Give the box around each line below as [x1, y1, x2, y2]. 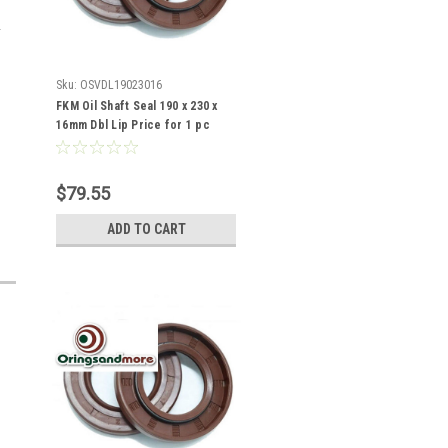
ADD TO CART [106, 221, 186, 237]
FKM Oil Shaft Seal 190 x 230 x [56, 99, 218, 113]
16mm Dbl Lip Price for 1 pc [56, 118, 210, 132]
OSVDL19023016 [80, 78, 162, 92]
